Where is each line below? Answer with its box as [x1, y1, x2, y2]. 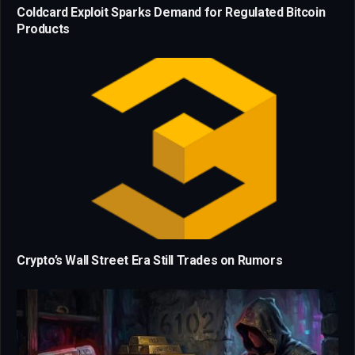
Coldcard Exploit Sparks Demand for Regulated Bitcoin [17, 5, 326, 21]
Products [17, 21, 70, 37]
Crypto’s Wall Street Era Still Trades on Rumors [17, 252, 283, 268]
